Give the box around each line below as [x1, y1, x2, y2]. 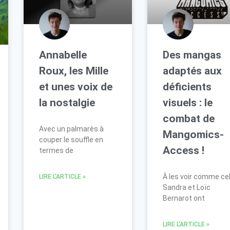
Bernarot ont [163, 194, 205, 203]
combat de [163, 112, 215, 125]
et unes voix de [39, 81, 112, 93]
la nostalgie [39, 97, 95, 109]
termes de [39, 146, 73, 155]
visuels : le [163, 97, 213, 109]
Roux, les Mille [39, 65, 108, 78]
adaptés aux [163, 65, 222, 78]
